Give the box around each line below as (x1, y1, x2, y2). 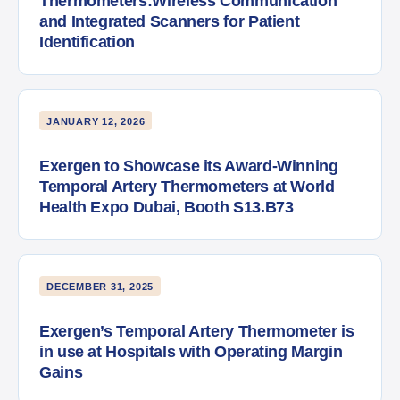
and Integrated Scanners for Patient (39, 12, 300, 31)
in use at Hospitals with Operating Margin (39, 343, 343, 362)
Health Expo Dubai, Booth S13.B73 (39, 198, 294, 217)
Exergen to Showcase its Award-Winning (39, 157, 338, 176)
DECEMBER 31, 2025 (46, 281, 154, 293)
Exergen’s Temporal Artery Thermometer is (39, 322, 354, 341)
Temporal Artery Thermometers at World (39, 178, 335, 196)
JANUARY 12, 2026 (46, 116, 146, 128)
